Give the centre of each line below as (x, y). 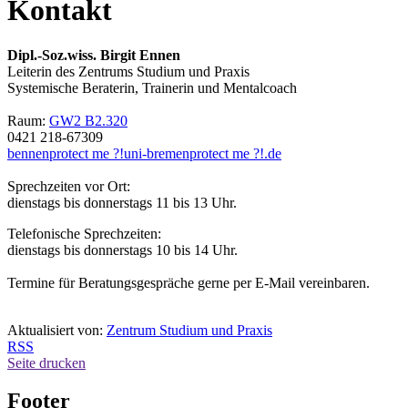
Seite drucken (46, 362)
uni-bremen (157, 153)
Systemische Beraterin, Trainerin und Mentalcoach (152, 87)
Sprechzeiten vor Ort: (69, 186)
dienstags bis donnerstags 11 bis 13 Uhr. (122, 202)
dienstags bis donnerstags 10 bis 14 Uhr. (122, 250)
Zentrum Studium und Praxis (189, 330)
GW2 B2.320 (88, 120)
